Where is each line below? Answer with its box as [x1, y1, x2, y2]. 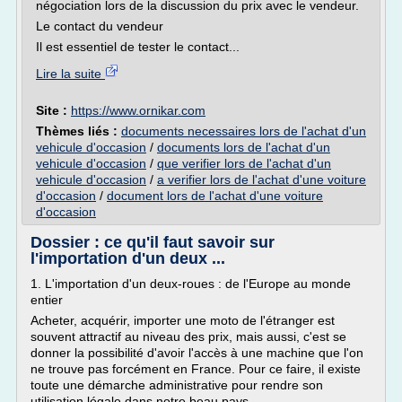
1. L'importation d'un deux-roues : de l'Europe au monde [31, 276, 351, 291]
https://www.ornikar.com [71, 103, 205, 118]
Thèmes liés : [36, 124, 121, 138]
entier [31, 293, 63, 307]
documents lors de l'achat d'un [157, 140, 330, 154]
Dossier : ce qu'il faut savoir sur [31, 233, 275, 251]
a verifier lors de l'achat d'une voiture [157, 172, 366, 187]
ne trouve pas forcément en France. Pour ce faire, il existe [31, 362, 361, 376]
